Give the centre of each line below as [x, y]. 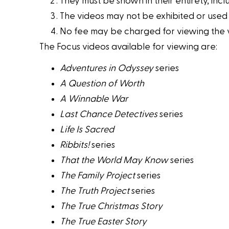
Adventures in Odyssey [107, 68]
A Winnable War [94, 99]
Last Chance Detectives [109, 114]
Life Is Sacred [87, 130]
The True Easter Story [104, 222]
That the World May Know [114, 161]
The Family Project [98, 176]
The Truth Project [95, 191]
